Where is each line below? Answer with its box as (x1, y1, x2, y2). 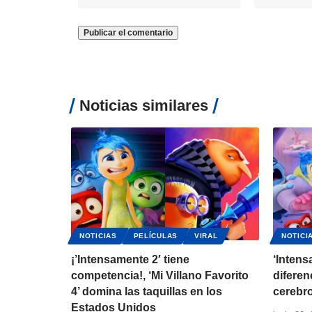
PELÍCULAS (133, 231, 178, 240)
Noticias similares (79, 96, 208, 114)
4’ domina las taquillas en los (71, 285, 222, 297)
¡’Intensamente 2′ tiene (71, 253, 189, 265)
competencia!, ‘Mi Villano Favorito (71, 269, 249, 281)
